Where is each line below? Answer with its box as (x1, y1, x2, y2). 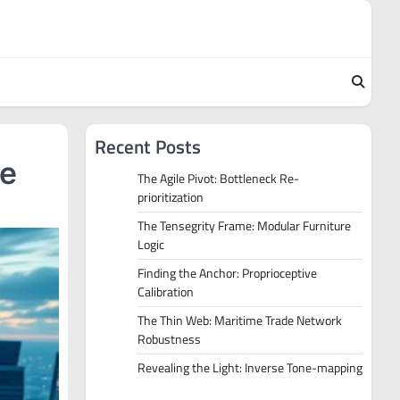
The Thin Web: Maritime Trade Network (137, 311, 342, 330)
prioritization (137, 187, 204, 207)
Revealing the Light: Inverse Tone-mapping (137, 358, 362, 378)
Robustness (137, 329, 201, 349)
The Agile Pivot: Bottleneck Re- (137, 169, 299, 188)
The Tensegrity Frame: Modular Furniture (137, 216, 351, 236)
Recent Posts (95, 132, 201, 161)
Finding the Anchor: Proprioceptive (137, 263, 317, 283)
